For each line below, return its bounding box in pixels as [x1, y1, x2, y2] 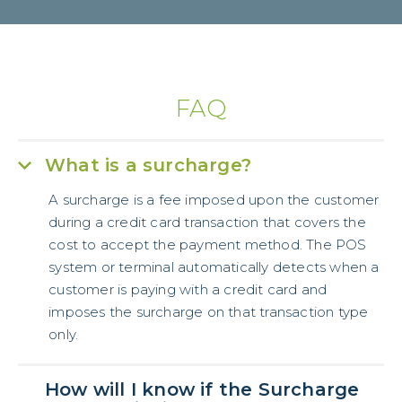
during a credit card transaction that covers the [48, 214, 366, 232]
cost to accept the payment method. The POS [48, 236, 367, 254]
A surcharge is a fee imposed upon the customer [48, 191, 380, 209]
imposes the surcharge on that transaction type [48, 303, 369, 321]
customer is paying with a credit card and [48, 281, 328, 299]
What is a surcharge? [45, 154, 251, 177]
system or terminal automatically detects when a [48, 258, 380, 276]
